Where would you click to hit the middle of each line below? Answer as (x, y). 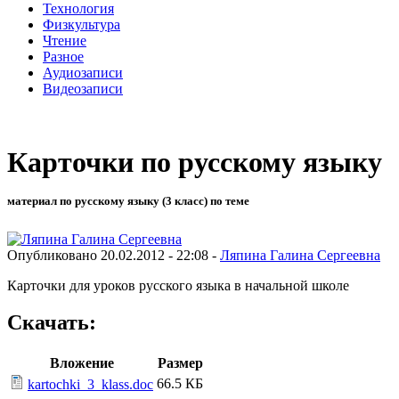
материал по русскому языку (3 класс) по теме (128, 201)
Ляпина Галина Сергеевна (300, 255)
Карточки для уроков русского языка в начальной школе (178, 285)
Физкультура (81, 24)
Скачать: (52, 323)
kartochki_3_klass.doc (90, 385)
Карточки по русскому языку (195, 163)
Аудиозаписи (83, 72)
